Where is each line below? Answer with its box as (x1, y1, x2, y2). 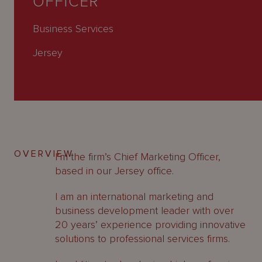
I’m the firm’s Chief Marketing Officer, (55, 150, 220, 163)
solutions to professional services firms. (55, 232, 230, 245)
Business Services (33, 22, 113, 35)
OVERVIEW (14, 148, 74, 160)
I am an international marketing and (55, 190, 213, 203)
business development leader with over (55, 204, 234, 217)
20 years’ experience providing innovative (55, 218, 246, 231)
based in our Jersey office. (55, 164, 174, 177)
